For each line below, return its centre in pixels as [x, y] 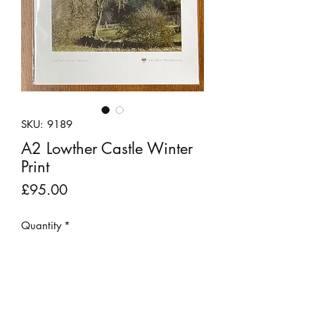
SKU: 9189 [47, 124]
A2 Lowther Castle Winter [107, 148]
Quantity [41, 225]
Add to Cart [112, 298]
